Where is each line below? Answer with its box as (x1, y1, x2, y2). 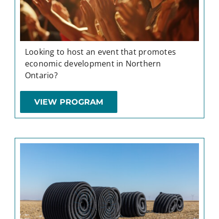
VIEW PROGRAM (34, 97, 103, 107)
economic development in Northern (24, 58, 161, 69)
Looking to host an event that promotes (24, 46, 176, 58)
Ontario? (24, 70, 58, 81)
